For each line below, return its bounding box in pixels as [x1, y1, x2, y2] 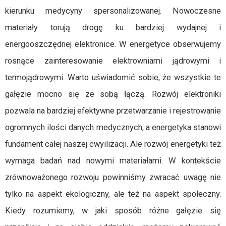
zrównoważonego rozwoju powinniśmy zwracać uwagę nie [5, 173, 221, 182]
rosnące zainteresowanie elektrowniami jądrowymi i [5, 56, 221, 66]
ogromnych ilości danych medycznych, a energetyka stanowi [5, 123, 221, 132]
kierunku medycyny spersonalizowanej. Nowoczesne [5, 6, 221, 16]
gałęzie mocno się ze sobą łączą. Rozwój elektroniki [5, 89, 221, 99]
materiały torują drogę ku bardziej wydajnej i [5, 23, 221, 32]
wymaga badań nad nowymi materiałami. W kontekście [5, 156, 221, 165]
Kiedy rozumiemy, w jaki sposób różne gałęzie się [5, 206, 221, 215]
